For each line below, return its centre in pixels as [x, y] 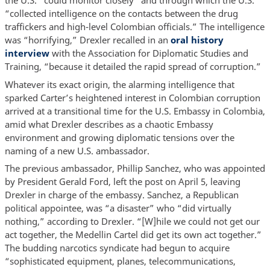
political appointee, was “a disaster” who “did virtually [118, 208]
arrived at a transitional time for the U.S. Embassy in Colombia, [135, 111]
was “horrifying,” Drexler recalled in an [87, 40]
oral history [197, 40]
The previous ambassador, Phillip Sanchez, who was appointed [135, 168]
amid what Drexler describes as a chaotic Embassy [109, 124]
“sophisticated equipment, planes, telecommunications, [120, 261]
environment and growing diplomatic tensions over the [119, 137]
